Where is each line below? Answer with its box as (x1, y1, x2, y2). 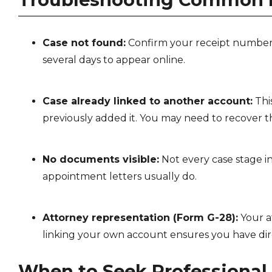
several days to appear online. (42, 53, 185, 66)
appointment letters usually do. (42, 170, 197, 182)
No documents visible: (42, 153, 159, 165)
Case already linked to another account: (42, 95, 253, 107)
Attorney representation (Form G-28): (42, 211, 238, 223)
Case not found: (42, 36, 126, 49)
